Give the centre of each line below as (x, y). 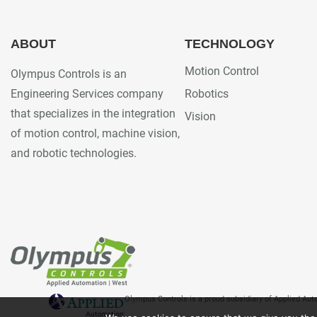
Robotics (207, 94)
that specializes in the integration (93, 114)
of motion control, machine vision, (95, 133)
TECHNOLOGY (230, 44)
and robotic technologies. (74, 153)
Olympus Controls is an (69, 74)
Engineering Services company (87, 94)
